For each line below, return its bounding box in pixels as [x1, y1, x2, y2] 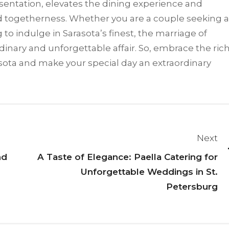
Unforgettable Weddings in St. [80, 166, 218, 177]
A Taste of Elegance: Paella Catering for [37, 151, 218, 162]
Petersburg [166, 181, 218, 192]
